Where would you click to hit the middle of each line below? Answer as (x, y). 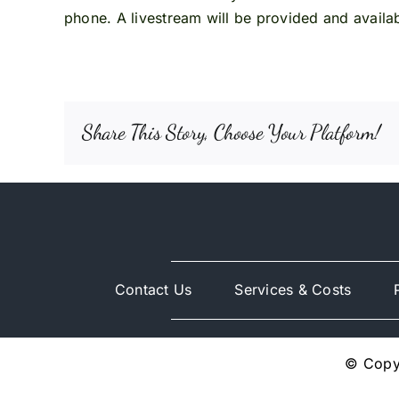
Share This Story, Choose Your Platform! (231, 133)
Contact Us (154, 290)
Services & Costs (293, 290)
